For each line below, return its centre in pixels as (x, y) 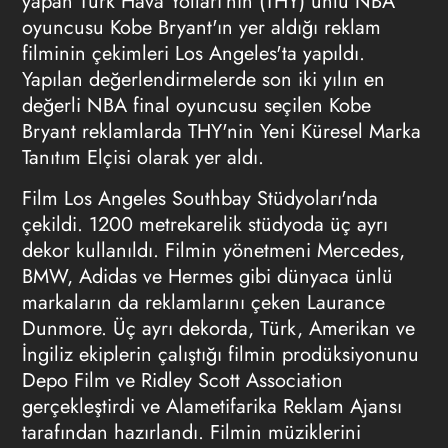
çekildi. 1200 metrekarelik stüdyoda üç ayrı (204, 224)
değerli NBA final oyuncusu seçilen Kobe (196, 105)
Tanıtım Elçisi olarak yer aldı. (142, 157)
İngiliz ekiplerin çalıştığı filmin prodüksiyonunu (220, 354)
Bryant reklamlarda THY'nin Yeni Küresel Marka (221, 131)
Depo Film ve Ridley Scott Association (182, 380)
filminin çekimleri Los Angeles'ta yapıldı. (193, 53)
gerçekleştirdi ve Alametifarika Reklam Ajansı (211, 406)
